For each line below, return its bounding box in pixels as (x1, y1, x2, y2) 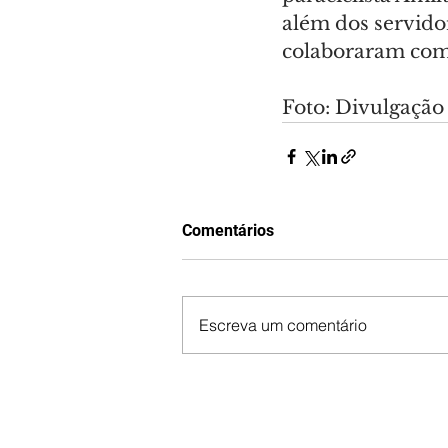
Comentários (182, 221, 274, 241)
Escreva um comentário (199, 315, 367, 336)
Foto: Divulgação (282, 96, 444, 120)
